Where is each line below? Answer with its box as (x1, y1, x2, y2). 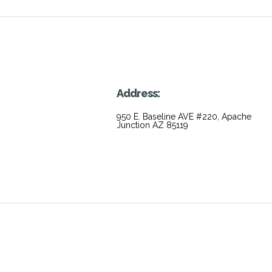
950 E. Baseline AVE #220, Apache (117, 112, 251, 122)
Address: (117, 87, 160, 100)
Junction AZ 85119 (117, 120, 188, 131)
